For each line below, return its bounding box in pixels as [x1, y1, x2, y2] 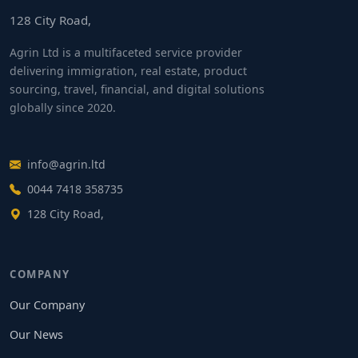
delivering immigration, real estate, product [10, 63, 247, 79]
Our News [10, 326, 63, 342]
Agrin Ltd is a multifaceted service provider [10, 45, 242, 61]
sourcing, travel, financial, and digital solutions [10, 82, 265, 97]
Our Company [10, 297, 85, 313]
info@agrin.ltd [27, 157, 105, 173]
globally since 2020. [10, 100, 116, 116]
